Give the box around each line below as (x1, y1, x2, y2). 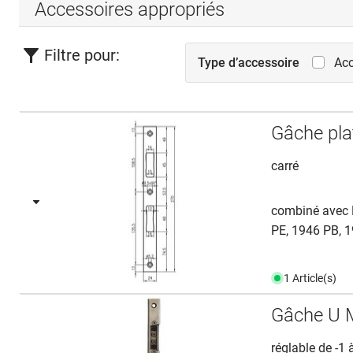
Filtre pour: (44, 45, 120, 65)
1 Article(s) (284, 271, 337, 284)
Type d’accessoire (198, 54, 300, 70)
